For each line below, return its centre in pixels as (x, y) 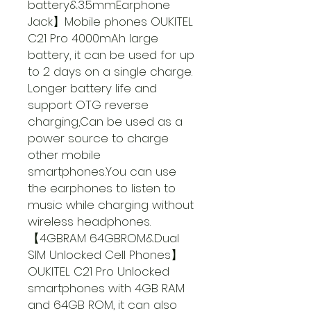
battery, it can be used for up (111, 55)
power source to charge (98, 138)
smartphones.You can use (102, 171)
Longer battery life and (92, 88)
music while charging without (111, 205)
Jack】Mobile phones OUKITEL (110, 22)
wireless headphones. (89, 221)
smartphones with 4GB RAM (106, 288)
